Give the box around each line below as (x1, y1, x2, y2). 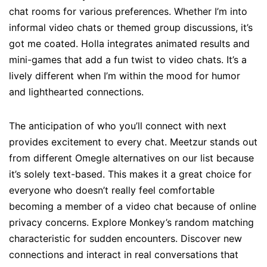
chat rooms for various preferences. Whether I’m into (9, 5, 247, 18)
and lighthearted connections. (9, 86, 144, 98)
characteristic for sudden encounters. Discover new (9, 232, 242, 245)
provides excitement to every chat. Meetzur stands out (9, 136, 257, 148)
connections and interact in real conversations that (9, 249, 238, 261)
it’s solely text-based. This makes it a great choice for (9, 168, 252, 181)
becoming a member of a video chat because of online (9, 200, 256, 213)
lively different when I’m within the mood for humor (9, 70, 240, 82)
